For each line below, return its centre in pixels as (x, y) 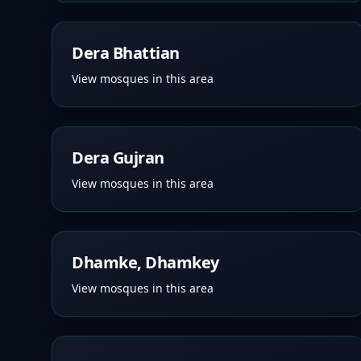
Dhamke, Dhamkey (145, 262)
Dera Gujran (118, 158)
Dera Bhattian (126, 53)
